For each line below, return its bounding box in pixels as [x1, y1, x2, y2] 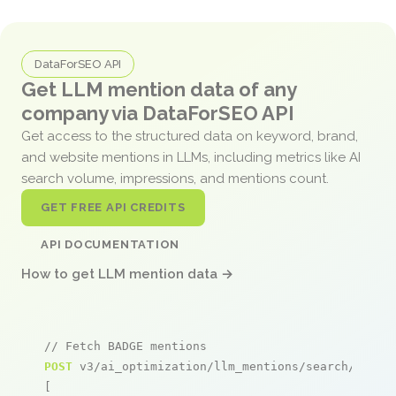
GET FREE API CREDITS [41, 200, 186, 214]
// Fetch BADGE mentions [44, 339, 207, 353]
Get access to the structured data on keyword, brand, [21, 127, 358, 144]
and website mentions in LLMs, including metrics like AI [21, 148, 361, 165]
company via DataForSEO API [21, 101, 294, 125]
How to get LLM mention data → [21, 265, 233, 282]
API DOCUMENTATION [41, 237, 180, 251]
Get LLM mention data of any [21, 77, 296, 101]
